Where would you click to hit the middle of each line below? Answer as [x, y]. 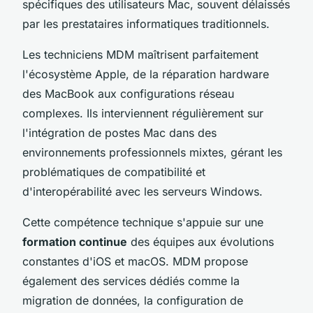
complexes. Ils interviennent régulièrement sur [143, 113]
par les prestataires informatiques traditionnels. [146, 23]
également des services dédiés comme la [131, 281]
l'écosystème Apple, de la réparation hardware [146, 74]
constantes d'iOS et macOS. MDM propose [135, 261]
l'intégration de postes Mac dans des [119, 132]
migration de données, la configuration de [133, 300]
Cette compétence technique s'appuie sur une [143, 222]
